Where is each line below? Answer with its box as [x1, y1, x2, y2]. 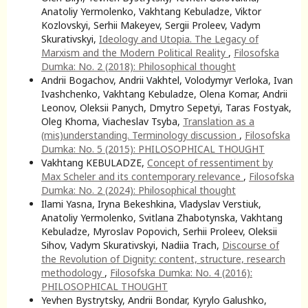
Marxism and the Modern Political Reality [41, 45, 228, 59]
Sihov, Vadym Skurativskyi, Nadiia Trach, [41, 238, 222, 252]
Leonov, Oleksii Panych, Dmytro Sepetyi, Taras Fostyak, [41, 100, 291, 114]
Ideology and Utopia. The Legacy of [99, 32, 258, 45]
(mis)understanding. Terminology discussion [41, 128, 239, 142]
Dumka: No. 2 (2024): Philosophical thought [41, 183, 236, 197]
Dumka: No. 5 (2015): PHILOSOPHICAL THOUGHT [41, 142, 265, 155]
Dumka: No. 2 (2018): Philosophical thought [41, 59, 236, 73]
